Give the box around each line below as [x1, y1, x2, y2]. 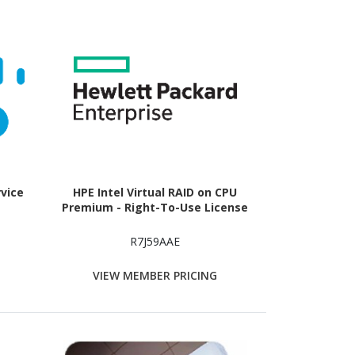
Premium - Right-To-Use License [62, 200, 249, 216]
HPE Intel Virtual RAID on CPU [73, 185, 238, 200]
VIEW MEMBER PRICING [93, 267, 218, 283]
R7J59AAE [130, 234, 181, 250]
